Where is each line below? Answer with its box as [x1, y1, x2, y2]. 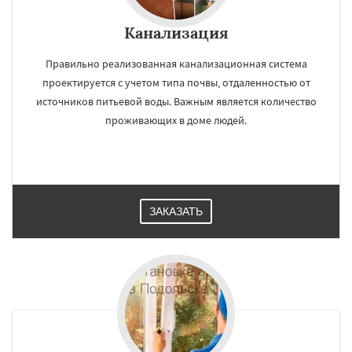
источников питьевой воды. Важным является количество [35, 94, 317, 108]
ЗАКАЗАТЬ [149, 205, 203, 218]
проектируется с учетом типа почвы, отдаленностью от [42, 75, 310, 90]
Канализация [123, 23, 229, 42]
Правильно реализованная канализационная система [45, 57, 307, 71]
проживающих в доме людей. [105, 113, 247, 127]
